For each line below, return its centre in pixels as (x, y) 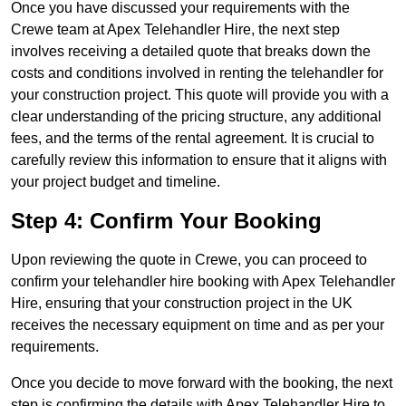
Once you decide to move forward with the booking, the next (202, 383)
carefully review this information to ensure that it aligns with (199, 160)
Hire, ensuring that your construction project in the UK (182, 304)
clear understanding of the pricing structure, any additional (196, 117)
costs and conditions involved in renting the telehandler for (197, 73)
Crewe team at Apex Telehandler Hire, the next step (175, 30)
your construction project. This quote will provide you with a (200, 95)
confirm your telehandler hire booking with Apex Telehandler (203, 282)
